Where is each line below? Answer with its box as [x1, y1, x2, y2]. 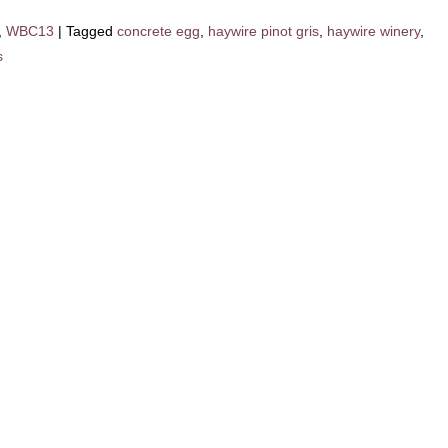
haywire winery [327, 23, 420, 39]
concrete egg [117, 23, 200, 39]
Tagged [66, 23, 113, 39]
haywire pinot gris [208, 23, 319, 39]
